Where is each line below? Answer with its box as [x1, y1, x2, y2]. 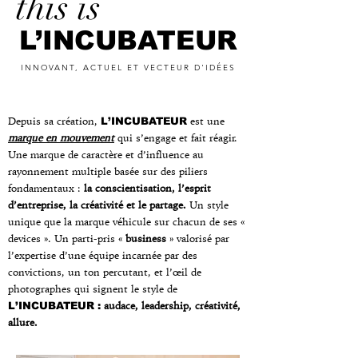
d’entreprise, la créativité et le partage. [8, 198, 189, 211]
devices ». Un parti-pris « [8, 232, 125, 245]
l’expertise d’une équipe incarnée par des [8, 249, 197, 261]
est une [190, 114, 225, 127]
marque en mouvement [8, 131, 114, 144]
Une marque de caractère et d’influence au [8, 148, 204, 161]
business [125, 232, 169, 245]
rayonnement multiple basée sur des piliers [8, 165, 208, 177]
